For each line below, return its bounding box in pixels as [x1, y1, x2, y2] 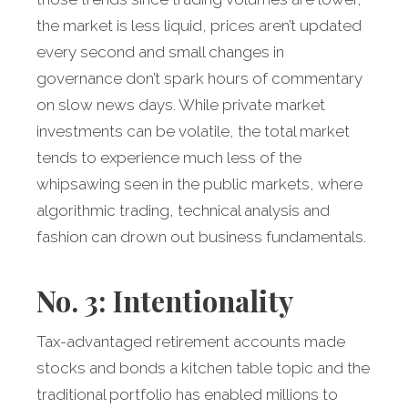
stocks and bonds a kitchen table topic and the [36, 359, 370, 378]
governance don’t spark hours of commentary [36, 69, 362, 88]
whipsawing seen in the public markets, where [36, 175, 362, 194]
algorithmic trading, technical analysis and [36, 201, 330, 220]
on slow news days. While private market [36, 96, 325, 115]
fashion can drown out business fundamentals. [36, 228, 366, 247]
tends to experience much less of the [36, 148, 301, 168]
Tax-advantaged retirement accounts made [36, 332, 345, 352]
